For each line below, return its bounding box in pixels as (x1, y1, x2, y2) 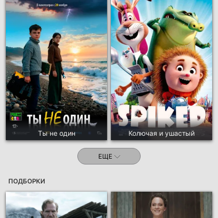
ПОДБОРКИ (8, 177, 45, 185)
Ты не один (37, 128, 75, 137)
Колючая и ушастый (128, 128, 195, 137)
